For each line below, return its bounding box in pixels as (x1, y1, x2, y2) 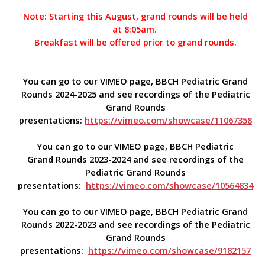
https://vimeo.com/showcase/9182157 (88, 244, 251, 256)
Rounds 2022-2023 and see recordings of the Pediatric (21, 218, 250, 230)
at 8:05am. (112, 22, 159, 35)
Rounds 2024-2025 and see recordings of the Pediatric (21, 88, 250, 100)
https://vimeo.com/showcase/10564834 (86, 179, 253, 191)
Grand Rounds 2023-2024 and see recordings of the (27, 153, 244, 165)
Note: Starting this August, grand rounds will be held (23, 9, 248, 22)
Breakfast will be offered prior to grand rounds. (34, 35, 237, 48)
